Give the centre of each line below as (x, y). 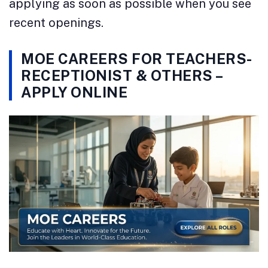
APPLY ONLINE (74, 92)
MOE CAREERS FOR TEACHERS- (137, 59)
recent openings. (56, 23)
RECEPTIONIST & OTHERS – (122, 76)
